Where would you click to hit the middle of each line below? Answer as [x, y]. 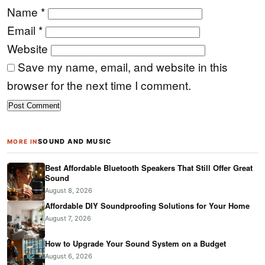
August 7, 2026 [68, 219]
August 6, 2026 [69, 256]
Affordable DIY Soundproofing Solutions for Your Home [147, 206]
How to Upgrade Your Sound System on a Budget [135, 244]
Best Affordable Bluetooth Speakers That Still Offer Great [149, 168]
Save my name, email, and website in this [123, 67]
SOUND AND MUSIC [75, 142]
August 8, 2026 [69, 191]
